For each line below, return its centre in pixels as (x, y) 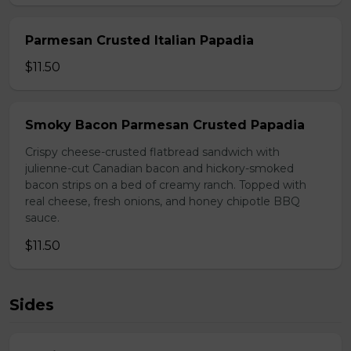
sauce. (42, 218)
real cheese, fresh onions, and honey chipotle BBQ (163, 201)
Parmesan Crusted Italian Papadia (139, 40)
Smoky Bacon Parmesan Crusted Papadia (165, 125)
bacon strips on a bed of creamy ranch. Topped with (166, 185)
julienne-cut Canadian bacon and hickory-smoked (159, 168)
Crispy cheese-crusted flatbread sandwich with (152, 152)
